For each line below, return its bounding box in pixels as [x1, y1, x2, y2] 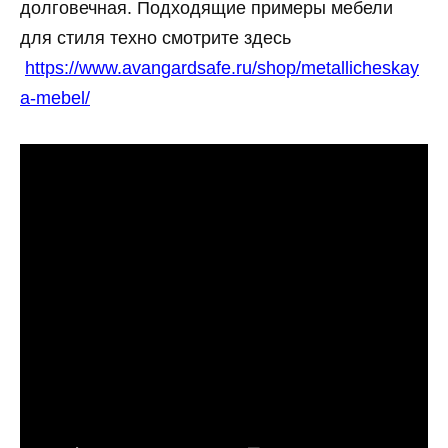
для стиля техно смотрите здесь [20, 28, 291, 48]
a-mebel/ [20, 88, 90, 108]
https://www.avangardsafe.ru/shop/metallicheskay [25, 58, 419, 78]
